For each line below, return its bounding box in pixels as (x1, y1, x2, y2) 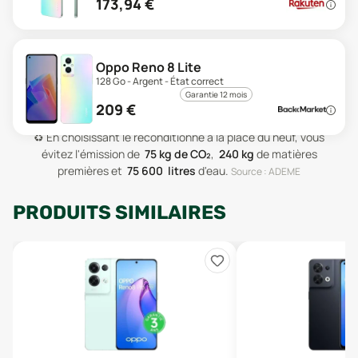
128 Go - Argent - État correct (96, 74, 224, 88)
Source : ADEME (231, 165, 300, 178)
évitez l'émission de (41, 146, 140, 161)
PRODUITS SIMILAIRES (13, 201, 226, 224)
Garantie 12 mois (185, 89, 247, 100)
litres (165, 163, 196, 178)
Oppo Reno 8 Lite (96, 58, 201, 76)
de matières (253, 146, 317, 161)
